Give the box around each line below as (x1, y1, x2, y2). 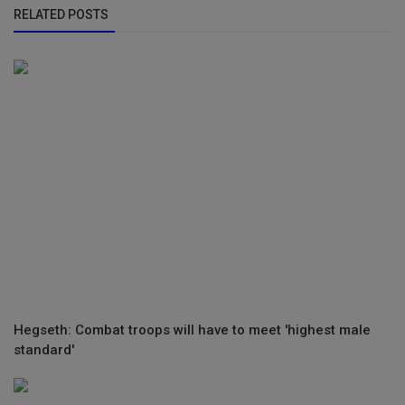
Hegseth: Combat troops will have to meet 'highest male (14, 322, 371, 339)
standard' (14, 342, 74, 359)
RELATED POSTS (14, 6, 108, 22)
